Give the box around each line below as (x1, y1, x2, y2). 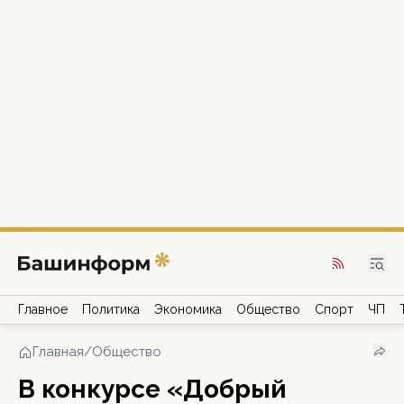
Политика (82, 302, 140, 317)
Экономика (154, 302, 222, 317)
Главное (18, 302, 68, 317)
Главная (32, 344, 84, 360)
